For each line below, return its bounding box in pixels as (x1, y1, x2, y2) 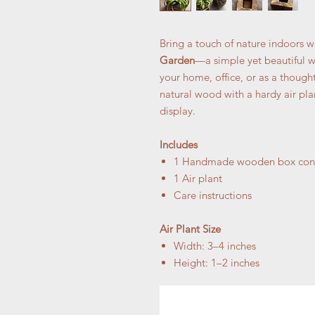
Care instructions (174, 188, 252, 202)
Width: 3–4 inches (174, 238, 256, 252)
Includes (160, 137, 198, 151)
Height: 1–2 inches (174, 255, 259, 269)
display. (160, 103, 195, 117)
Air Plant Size (160, 221, 221, 236)
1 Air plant (174, 171, 222, 185)
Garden (160, 53, 195, 67)
